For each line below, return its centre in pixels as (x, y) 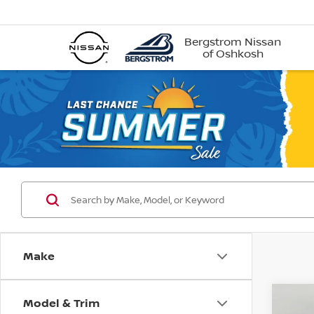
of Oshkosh (233, 54)
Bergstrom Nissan (233, 42)
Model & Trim (61, 303)
